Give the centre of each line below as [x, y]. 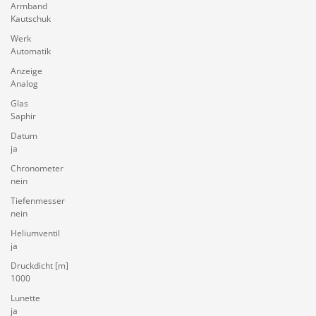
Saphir [23, 116]
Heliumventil [35, 233]
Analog [24, 84]
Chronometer [37, 168]
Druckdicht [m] [39, 266]
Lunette [25, 298]
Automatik [31, 51]
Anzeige [26, 71]
